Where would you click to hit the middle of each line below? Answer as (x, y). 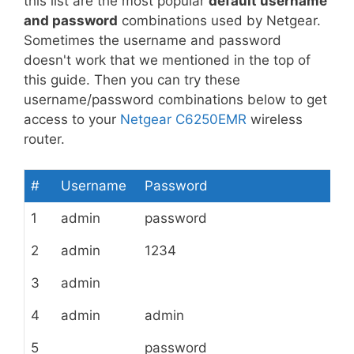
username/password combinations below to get (175, 99)
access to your (72, 119)
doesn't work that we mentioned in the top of (167, 60)
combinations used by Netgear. (219, 20)
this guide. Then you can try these (132, 79)
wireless (275, 119)
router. (44, 139)
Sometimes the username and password (153, 40)
